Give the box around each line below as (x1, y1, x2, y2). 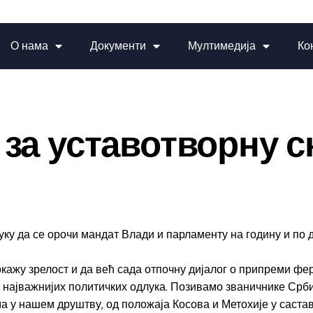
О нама (10, 38, 49, 53)
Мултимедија (188, 38, 256, 53)
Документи (90, 38, 147, 53)
